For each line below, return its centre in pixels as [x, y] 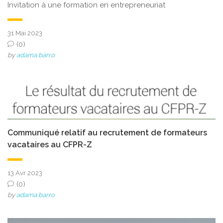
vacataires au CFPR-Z [50, 145]
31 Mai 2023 [25, 33]
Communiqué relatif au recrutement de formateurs [107, 133]
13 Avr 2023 [25, 173]
